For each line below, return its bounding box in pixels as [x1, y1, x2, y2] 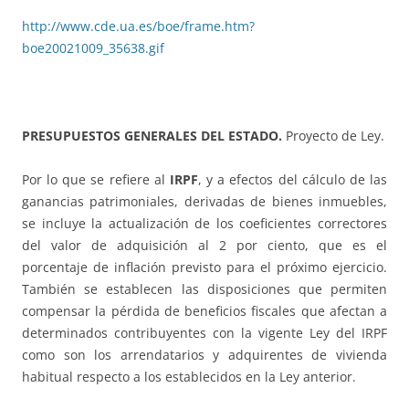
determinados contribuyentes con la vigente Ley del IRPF [22, 324, 387, 342]
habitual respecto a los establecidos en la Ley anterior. [22, 368, 356, 386]
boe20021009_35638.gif [22, 39, 164, 58]
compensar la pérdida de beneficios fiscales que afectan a [22, 302, 387, 320]
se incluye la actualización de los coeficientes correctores [22, 215, 387, 233]
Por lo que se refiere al [22, 171, 170, 189]
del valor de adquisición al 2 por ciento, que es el [22, 236, 387, 255]
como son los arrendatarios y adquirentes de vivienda [22, 346, 387, 364]
